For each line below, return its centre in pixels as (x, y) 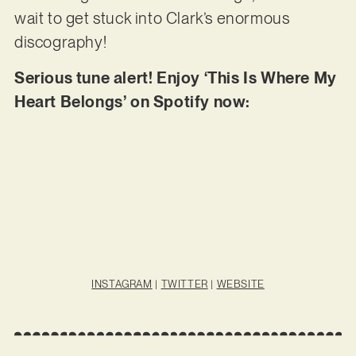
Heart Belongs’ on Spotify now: (132, 101)
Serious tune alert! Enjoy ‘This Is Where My (175, 77)
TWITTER (184, 284)
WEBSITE (240, 284)
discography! (60, 43)
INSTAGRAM (122, 284)
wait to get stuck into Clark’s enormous (152, 19)
